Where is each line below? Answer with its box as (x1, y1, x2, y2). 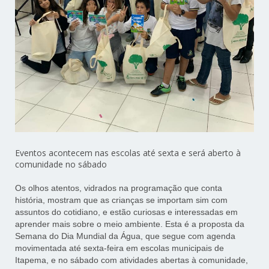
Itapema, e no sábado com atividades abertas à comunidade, (15, 255, 249, 265)
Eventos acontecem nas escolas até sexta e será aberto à (15, 147, 241, 159)
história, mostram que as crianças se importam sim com (15, 195, 228, 205)
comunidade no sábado (15, 159, 107, 171)
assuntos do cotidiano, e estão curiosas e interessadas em (15, 207, 238, 217)
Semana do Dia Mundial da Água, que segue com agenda (15, 231, 236, 241)
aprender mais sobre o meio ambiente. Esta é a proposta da (15, 219, 245, 229)
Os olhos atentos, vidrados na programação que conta (15, 183, 223, 193)
